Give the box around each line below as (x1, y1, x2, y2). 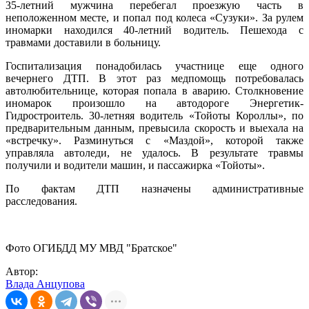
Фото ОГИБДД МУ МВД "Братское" (6, 242, 177, 255)
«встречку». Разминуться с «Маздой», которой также (6, 134, 303, 147)
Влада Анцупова (6, 278, 85, 290)
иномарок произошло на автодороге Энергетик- (6, 97, 303, 110)
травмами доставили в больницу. (6, 37, 161, 49)
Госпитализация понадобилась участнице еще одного (6, 60, 303, 72)
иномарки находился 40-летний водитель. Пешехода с (6, 24, 303, 37)
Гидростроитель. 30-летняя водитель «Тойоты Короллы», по (6, 110, 303, 122)
